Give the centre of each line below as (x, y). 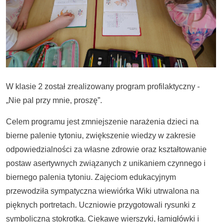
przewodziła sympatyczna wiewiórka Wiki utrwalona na (103, 191)
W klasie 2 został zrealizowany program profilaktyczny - (103, 86)
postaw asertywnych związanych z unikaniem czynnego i (106, 163)
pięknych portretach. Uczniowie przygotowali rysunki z (101, 205)
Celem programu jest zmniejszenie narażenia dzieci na (102, 121)
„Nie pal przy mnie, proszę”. (54, 100)
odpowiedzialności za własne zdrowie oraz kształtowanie (106, 149)
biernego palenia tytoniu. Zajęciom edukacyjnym (91, 177)
